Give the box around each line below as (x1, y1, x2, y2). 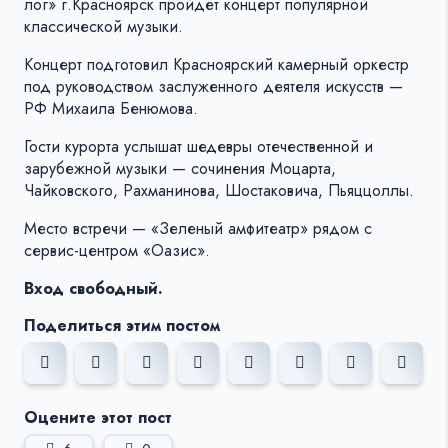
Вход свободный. (24, 277, 163, 301)
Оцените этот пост (24, 406, 172, 430)
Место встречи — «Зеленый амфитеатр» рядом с (24, 217, 372, 241)
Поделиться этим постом (24, 314, 220, 338)
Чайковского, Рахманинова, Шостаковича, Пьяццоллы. (24, 179, 414, 203)
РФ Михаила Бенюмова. (24, 97, 198, 121)
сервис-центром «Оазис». (24, 239, 210, 263)
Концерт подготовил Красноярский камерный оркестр (24, 53, 409, 77)
